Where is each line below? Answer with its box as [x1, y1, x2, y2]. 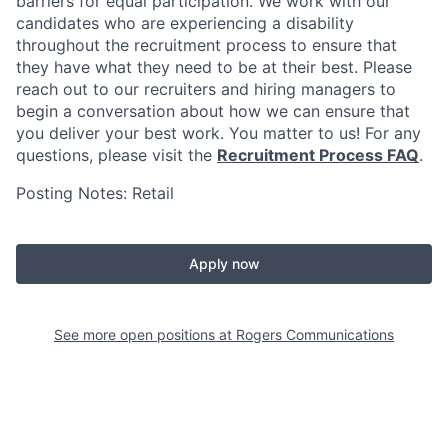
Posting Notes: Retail [16, 183, 174, 204]
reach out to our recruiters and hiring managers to [16, 79, 396, 100]
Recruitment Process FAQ [217, 145, 419, 166]
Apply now [188, 255, 260, 273]
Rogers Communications [236, 326, 394, 344]
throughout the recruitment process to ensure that [16, 35, 397, 56]
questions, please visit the [16, 145, 217, 166]
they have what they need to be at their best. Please [16, 57, 412, 78]
